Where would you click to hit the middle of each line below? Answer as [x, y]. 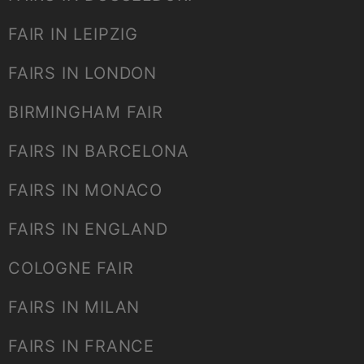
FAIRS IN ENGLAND [88, 230]
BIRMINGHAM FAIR [86, 113]
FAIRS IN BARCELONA [99, 152]
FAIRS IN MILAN [74, 308]
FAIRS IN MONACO [85, 191]
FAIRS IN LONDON [82, 74]
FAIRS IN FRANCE [81, 347]
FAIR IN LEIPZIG [73, 35]
